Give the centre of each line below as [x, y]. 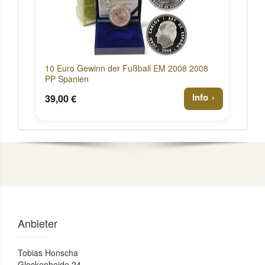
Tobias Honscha [48, 253]
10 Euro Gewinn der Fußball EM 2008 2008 [127, 68]
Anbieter [38, 223]
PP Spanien [67, 79]
